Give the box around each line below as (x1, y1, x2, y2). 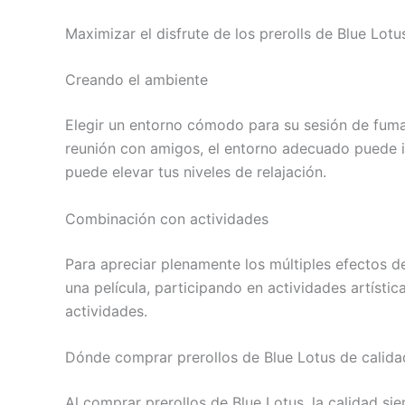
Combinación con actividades (65, 209, 268, 228)
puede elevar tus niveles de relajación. (65, 163, 326, 182)
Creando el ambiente (65, 71, 208, 89)
